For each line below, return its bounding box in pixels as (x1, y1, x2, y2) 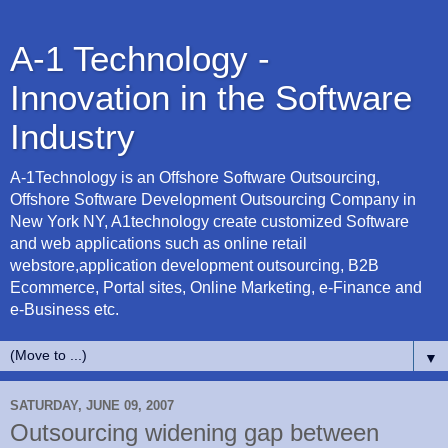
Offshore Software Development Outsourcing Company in (10, 191, 416, 208)
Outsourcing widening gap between (10, 419, 379, 446)
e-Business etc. (10, 301, 119, 318)
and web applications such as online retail (10, 235, 307, 252)
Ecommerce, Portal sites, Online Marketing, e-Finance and (10, 279, 422, 296)
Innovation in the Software (10, 79, 412, 117)
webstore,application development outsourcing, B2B (10, 257, 379, 274)
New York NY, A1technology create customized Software (10, 213, 409, 230)
